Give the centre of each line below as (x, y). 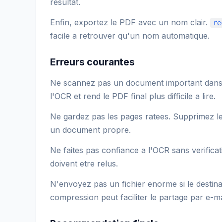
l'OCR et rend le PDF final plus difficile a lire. (133, 96)
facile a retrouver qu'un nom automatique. (130, 35)
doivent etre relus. (84, 163)
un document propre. (90, 130)
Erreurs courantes (92, 62)
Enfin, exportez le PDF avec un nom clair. (130, 22)
